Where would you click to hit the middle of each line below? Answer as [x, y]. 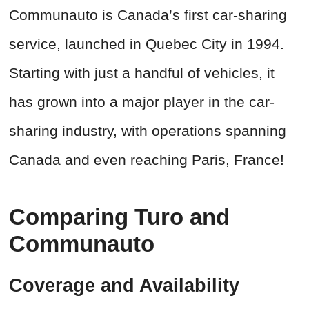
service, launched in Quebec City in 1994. [147, 44]
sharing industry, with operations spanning [148, 131]
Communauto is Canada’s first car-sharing [148, 15]
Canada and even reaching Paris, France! [147, 160]
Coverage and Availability [124, 286]
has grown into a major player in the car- [142, 102]
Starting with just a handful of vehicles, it [142, 73]
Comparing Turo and [119, 217]
